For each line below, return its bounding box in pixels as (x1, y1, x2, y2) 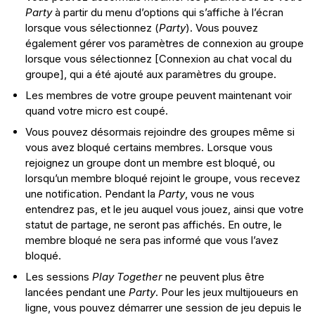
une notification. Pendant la (25, 187, 158, 201)
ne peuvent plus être (162, 270, 264, 284)
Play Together (92, 270, 162, 284)
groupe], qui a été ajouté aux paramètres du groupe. (25, 67, 276, 82)
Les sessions (25, 270, 92, 284)
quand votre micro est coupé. (25, 104, 168, 118)
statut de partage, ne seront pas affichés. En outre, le (25, 218, 282, 232)
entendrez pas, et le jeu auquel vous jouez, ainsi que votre (25, 202, 304, 217)
